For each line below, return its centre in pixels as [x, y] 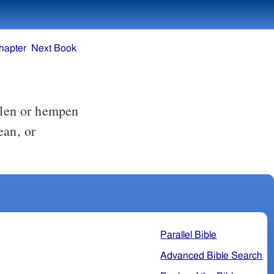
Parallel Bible [189, 235]
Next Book [54, 49]
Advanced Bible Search [212, 255]
